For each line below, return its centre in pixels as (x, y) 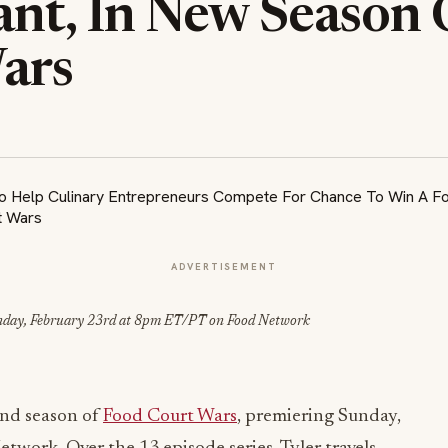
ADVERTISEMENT (224, 266)
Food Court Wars (170, 416)
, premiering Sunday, (319, 416)
